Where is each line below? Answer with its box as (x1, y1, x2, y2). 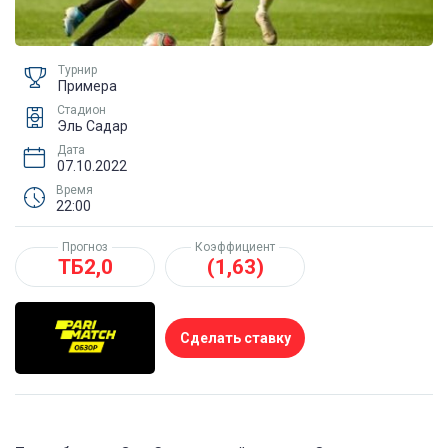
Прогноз (62, 239, 108, 254)
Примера (58, 77, 117, 94)
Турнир (58, 62, 97, 77)
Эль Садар (57, 117, 128, 134)
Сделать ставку (179, 329, 291, 346)
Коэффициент (195, 239, 275, 254)
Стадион (57, 102, 106, 117)
